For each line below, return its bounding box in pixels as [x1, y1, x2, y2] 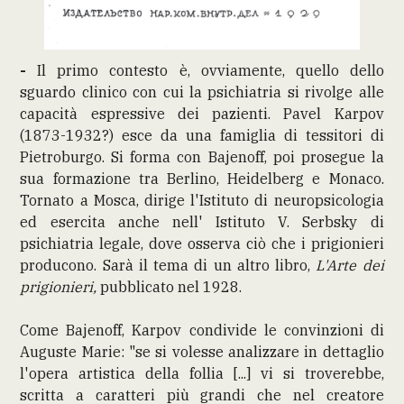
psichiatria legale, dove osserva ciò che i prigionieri [20, 234, 384, 252]
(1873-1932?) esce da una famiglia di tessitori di [20, 125, 384, 144]
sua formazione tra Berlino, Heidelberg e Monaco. [20, 169, 384, 188]
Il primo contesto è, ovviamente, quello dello [26, 60, 384, 79]
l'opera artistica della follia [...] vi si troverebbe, [20, 363, 384, 382]
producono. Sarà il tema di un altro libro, [20, 255, 317, 274]
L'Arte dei [316, 255, 384, 274]
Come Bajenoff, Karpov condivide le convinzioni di [20, 320, 384, 339]
